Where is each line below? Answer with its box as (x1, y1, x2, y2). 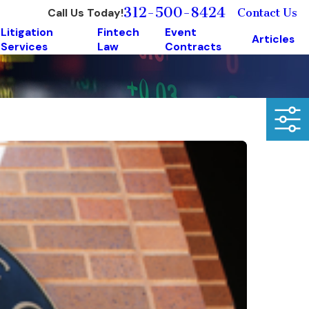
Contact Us (237, 6, 297, 20)
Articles (252, 32, 295, 47)
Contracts (164, 39, 221, 54)
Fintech (97, 25, 139, 39)
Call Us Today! (47, 5, 123, 20)
